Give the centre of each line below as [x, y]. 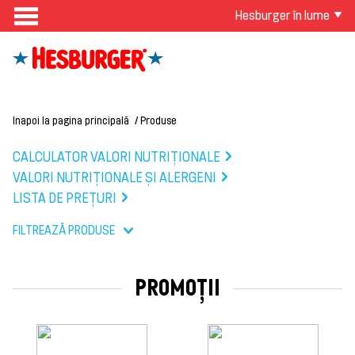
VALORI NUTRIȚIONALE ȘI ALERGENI [115, 177]
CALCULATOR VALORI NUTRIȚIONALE [116, 157]
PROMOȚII [177, 288]
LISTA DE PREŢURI [65, 198]
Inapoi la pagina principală [71, 120]
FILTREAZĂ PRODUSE [64, 230]
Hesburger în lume [282, 15]
